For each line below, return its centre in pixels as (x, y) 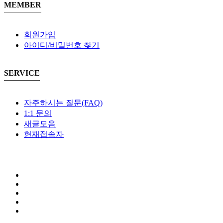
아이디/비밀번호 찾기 (62, 45)
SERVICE (22, 73)
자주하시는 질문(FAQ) (63, 103)
